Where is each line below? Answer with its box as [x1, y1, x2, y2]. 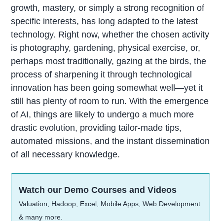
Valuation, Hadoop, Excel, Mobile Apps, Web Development [19, 200, 201, 208]
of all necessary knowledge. [11, 149, 120, 159]
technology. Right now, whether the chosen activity [11, 29, 210, 39]
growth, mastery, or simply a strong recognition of [11, 2, 205, 13]
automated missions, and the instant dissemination [11, 136, 210, 146]
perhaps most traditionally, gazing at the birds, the [11, 56, 207, 66]
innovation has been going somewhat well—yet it [11, 82, 203, 93]
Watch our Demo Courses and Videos [19, 185, 177, 195]
